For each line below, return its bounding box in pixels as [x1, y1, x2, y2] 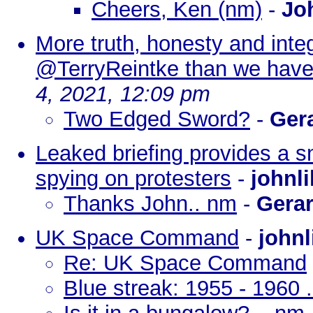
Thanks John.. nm [64, 191, 237, 216]
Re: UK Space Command [64, 251, 307, 275]
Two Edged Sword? [64, 107, 250, 131]
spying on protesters [36, 166, 231, 191]
